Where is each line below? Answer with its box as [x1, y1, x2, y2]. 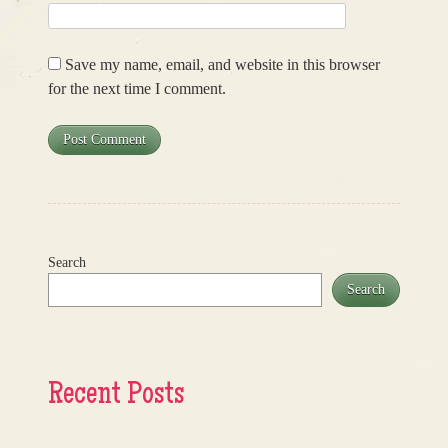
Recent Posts [48, 380, 184, 414]
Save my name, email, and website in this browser [65, 56, 380, 74]
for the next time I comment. [48, 80, 226, 98]
